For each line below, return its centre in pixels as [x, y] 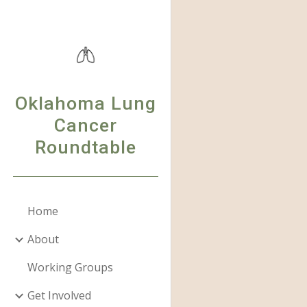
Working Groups [70, 267]
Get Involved [59, 295]
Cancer [85, 125]
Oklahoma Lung [85, 103]
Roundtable [85, 147]
